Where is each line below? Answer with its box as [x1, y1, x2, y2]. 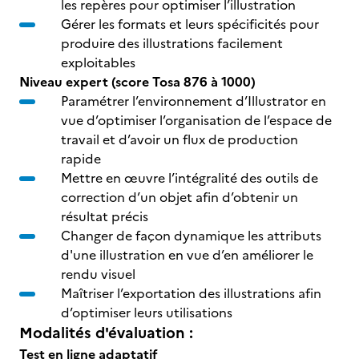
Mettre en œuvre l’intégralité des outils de [61, 168, 318, 188]
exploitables [61, 53, 135, 72]
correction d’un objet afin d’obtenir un [61, 188, 298, 207]
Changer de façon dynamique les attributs [61, 226, 321, 245]
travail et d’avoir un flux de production [61, 130, 298, 149]
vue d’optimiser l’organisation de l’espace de [61, 111, 332, 130]
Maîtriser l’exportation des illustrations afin [61, 284, 321, 303]
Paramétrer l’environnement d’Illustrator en [61, 91, 326, 111]
